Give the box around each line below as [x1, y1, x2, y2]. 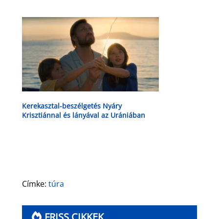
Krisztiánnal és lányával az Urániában [22, 110, 145, 120]
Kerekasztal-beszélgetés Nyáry [22, 101, 122, 110]
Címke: [22, 178, 48, 189]
